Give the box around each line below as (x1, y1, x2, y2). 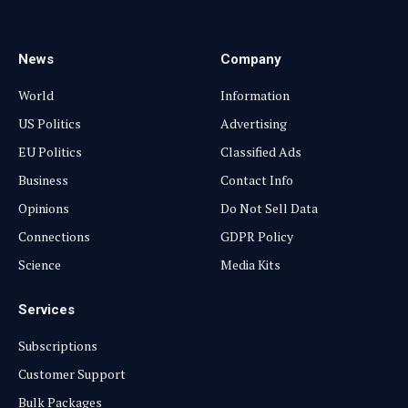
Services (18, 301, 75, 318)
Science (18, 255, 61, 273)
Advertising (220, 114, 287, 132)
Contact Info (220, 170, 293, 189)
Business (18, 170, 68, 189)
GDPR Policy (220, 227, 293, 245)
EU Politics (18, 142, 82, 160)
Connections (18, 227, 90, 245)
